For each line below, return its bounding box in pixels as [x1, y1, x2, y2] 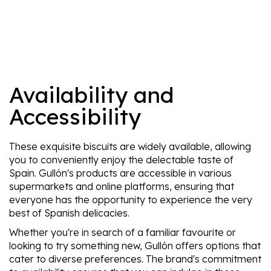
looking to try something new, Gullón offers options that [9, 239, 261, 252]
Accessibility [9, 102, 141, 130]
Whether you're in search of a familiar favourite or [9, 226, 236, 238]
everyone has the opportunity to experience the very [9, 193, 252, 206]
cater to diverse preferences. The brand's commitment [9, 252, 261, 265]
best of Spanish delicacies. [9, 206, 129, 219]
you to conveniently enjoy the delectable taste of [9, 153, 233, 166]
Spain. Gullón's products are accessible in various [9, 166, 232, 179]
